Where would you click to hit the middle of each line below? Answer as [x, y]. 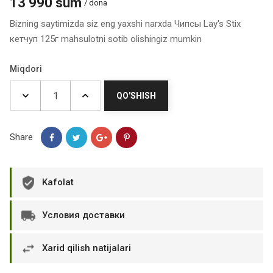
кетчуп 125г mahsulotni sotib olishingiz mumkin [106, 39]
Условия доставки [83, 215]
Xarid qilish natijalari [87, 248]
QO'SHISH [136, 96]
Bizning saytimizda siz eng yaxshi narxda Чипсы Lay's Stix [125, 24]
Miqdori [26, 69]
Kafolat [58, 182]
